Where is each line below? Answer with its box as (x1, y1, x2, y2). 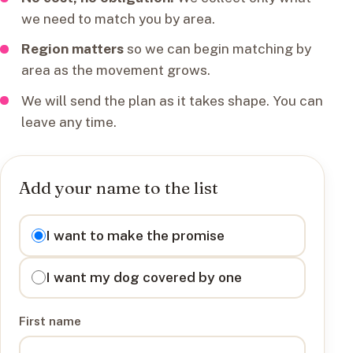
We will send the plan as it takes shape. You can (21, 91, 324, 109)
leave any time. (21, 113, 117, 130)
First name (19, 313, 82, 328)
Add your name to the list (19, 177, 219, 199)
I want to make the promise (46, 226, 225, 243)
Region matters (21, 40, 124, 58)
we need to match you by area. (21, 10, 216, 28)
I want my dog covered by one (46, 269, 243, 286)
